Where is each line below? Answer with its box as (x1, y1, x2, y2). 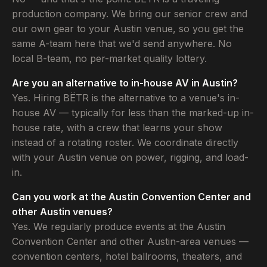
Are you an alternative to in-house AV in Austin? (12, 77, 238, 89)
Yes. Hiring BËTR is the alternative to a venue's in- (12, 92, 240, 104)
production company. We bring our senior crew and (12, 8, 247, 20)
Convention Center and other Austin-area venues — (12, 235, 249, 248)
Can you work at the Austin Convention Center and (12, 191, 251, 203)
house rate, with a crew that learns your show (12, 122, 222, 134)
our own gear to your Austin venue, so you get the (12, 23, 244, 35)
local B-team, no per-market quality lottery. (12, 52, 207, 65)
